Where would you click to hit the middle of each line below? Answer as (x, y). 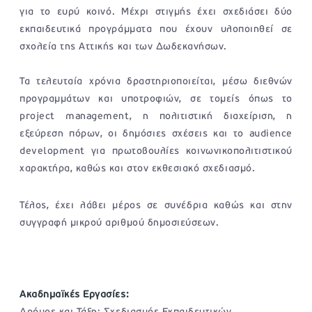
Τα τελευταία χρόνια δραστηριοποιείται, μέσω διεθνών (156, 81)
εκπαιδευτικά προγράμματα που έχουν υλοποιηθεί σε (156, 29)
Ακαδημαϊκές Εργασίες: (75, 295)
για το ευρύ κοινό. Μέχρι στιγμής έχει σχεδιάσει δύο (156, 12)
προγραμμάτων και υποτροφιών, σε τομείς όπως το (156, 99)
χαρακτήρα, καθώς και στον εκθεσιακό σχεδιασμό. (138, 169)
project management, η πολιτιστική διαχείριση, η (156, 116)
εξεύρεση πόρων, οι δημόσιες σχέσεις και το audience (156, 134)
